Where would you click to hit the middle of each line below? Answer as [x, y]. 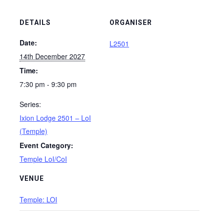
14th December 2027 [52, 56]
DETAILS [35, 22]
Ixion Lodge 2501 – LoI [55, 118]
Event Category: [46, 145]
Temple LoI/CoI [43, 159]
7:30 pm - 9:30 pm [48, 84]
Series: [30, 104]
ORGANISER [131, 22]
